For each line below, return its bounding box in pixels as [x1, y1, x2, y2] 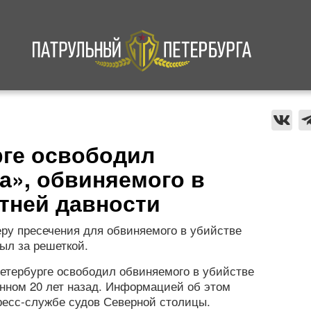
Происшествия [212, 104, 283, 120]
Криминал [44, 104, 94, 120]
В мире [135, 104, 170, 120]
